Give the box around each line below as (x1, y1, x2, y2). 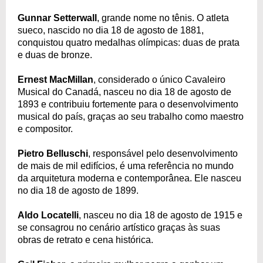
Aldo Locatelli (18, 210, 79, 220)
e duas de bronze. (18, 49, 92, 60)
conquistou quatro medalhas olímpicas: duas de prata (18, 37, 240, 48)
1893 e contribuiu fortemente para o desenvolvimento (18, 99, 238, 109)
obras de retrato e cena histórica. (18, 234, 153, 245)
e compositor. (18, 123, 73, 134)
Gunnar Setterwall (18, 12, 97, 23)
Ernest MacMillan (18, 74, 93, 85)
